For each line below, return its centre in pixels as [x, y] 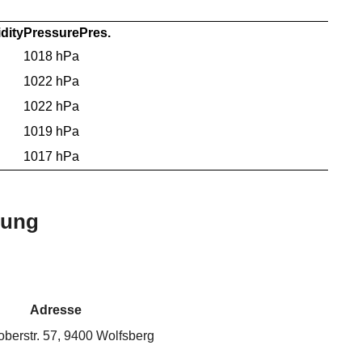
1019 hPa [51, 131]
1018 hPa [51, 56]
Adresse [56, 310]
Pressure [51, 32]
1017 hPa [51, 156]
